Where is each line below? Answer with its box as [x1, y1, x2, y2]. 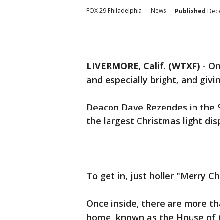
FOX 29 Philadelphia [86, 6, 142, 15]
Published [175, 6, 206, 15]
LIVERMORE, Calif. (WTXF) [86, 60, 200, 72]
